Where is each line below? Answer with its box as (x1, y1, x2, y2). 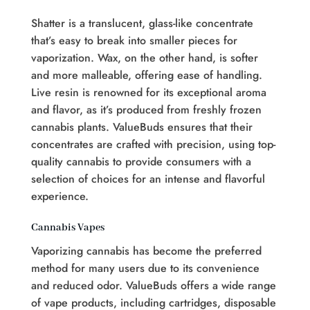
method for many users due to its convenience (31, 259, 259, 276)
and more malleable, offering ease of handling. (31, 67, 262, 84)
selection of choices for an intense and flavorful (31, 171, 265, 188)
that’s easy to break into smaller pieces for (31, 33, 237, 49)
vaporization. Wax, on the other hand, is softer (31, 50, 258, 66)
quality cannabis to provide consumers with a (31, 154, 251, 170)
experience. (31, 188, 89, 205)
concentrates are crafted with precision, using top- (31, 136, 275, 153)
